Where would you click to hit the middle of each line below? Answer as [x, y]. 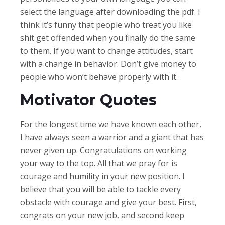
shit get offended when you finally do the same [108, 37]
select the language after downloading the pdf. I [110, 11]
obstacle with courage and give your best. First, [108, 202]
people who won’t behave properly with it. [99, 77]
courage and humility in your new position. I [102, 176]
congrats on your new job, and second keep [102, 215]
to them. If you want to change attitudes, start [106, 50]
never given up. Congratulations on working [103, 150]
